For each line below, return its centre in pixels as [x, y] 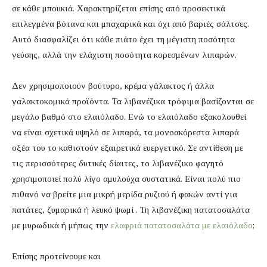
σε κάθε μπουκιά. [44, 9]
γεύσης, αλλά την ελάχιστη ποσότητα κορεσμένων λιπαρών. [124, 55]
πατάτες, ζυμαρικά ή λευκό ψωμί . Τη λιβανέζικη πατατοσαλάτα [131, 210]
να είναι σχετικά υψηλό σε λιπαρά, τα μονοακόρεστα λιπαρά [125, 133]
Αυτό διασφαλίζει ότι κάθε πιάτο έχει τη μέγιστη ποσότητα [123, 40]
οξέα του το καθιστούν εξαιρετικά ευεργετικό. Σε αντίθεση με [128, 148]
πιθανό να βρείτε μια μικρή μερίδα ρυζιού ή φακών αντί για [125, 195]
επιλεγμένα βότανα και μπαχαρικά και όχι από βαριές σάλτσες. [131, 24]
